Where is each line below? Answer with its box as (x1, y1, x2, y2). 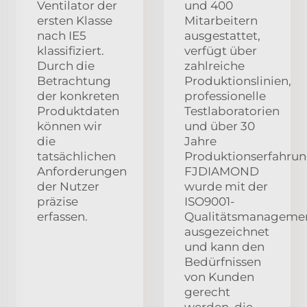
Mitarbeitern (184, 14, 258, 28)
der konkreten (37, 89, 119, 103)
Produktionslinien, (184, 74, 291, 88)
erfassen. (37, 210, 88, 224)
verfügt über (184, 44, 257, 58)
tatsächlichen (37, 149, 116, 164)
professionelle (184, 89, 266, 103)
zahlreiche (184, 59, 245, 73)
